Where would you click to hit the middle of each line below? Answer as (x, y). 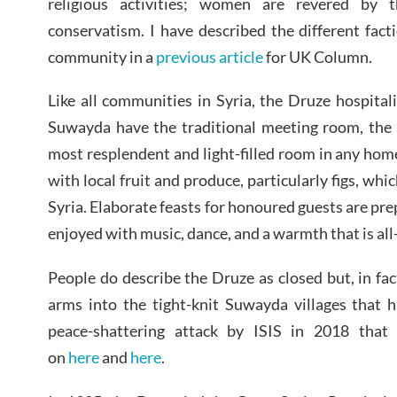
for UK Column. (318, 56)
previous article (210, 56)
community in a (102, 56)
